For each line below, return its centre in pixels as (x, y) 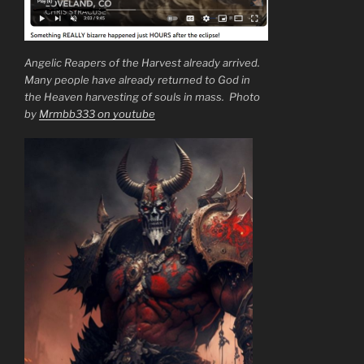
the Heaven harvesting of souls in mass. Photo (142, 96)
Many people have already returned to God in (137, 79)
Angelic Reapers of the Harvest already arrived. (142, 62)
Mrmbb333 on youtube (97, 113)
